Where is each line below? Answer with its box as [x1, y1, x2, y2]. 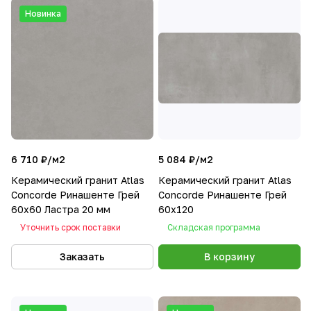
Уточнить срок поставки [20, 221, 121, 233]
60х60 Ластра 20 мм [11, 203, 110, 215]
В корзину [204, 250, 255, 262]
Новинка [25, 8, 61, 19]
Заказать [60, 250, 105, 262]
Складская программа [167, 221, 260, 233]
